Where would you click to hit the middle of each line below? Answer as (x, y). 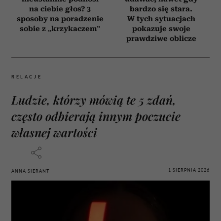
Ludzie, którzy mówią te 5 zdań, (94, 99)
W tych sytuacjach (161, 18)
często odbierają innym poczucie (96, 116)
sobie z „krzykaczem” (60, 28)
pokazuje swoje (161, 28)
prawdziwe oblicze (161, 38)
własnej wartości (54, 132)
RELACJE (27, 76)
